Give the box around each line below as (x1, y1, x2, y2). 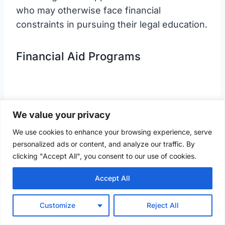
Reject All (147, 200, 179, 209)
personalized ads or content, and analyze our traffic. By (13, 139, 195, 148)
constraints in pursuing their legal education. (16, 19, 207, 30)
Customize (39, 200, 75, 209)
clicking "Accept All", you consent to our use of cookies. (13, 151, 196, 160)
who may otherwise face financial (16, 5, 161, 16)
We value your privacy (13, 109, 110, 120)
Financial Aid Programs (16, 49, 141, 63)
